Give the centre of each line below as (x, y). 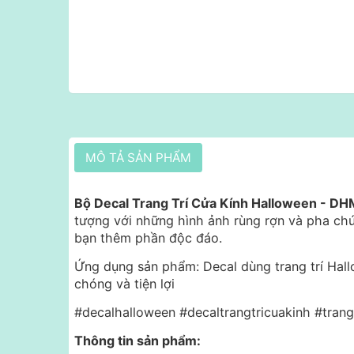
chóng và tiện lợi (124, 284)
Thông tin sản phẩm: (137, 341)
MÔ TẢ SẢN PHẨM (138, 158)
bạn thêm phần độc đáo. (148, 238)
